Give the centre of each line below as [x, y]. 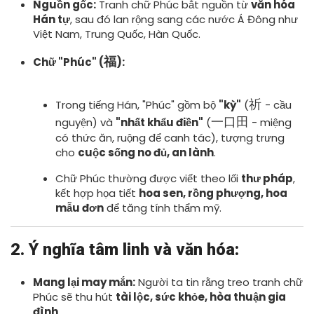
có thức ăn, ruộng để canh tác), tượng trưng [170, 138]
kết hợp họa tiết [97, 193]
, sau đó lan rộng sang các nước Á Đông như [184, 19]
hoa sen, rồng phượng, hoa [213, 193]
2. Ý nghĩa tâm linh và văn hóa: [125, 250]
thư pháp [267, 178]
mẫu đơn [80, 208]
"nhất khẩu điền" [159, 122]
